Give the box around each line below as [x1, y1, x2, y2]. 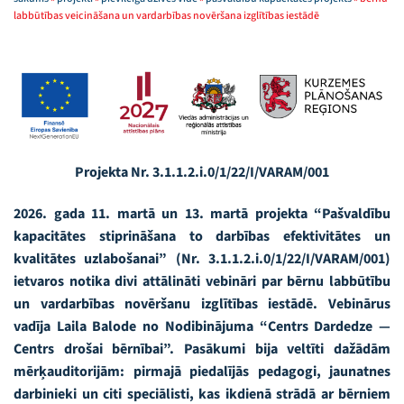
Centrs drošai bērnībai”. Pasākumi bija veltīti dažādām [14, 339, 390, 360]
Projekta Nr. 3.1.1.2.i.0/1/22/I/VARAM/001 [75, 162, 329, 183]
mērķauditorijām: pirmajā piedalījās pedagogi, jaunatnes [14, 362, 390, 382]
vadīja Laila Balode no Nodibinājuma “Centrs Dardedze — [14, 317, 390, 337]
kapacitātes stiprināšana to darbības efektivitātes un [14, 226, 390, 247]
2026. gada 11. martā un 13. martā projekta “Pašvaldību [14, 204, 390, 225]
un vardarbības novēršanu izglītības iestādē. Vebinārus [14, 294, 390, 315]
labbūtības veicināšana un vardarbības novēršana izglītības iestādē [14, 8, 319, 23]
